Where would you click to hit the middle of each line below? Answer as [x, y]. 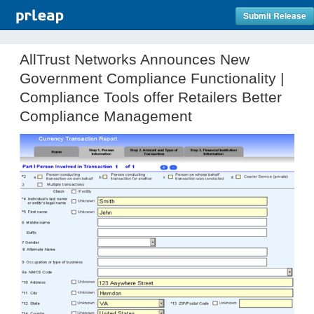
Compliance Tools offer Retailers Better [151, 97]
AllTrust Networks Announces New [135, 59]
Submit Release [275, 16]
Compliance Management [106, 116]
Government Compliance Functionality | [152, 78]
